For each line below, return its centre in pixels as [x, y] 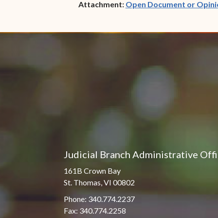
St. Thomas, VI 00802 [99, 182]
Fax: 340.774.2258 [95, 211]
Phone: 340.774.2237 [99, 199]
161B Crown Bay [92, 171]
